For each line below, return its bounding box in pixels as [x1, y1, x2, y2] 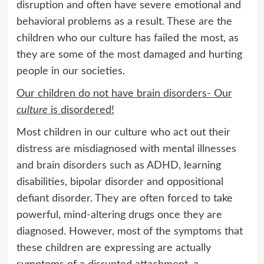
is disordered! [47, 104, 114, 115]
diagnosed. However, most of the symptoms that [16, 226, 243, 237]
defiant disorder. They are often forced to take [16, 193, 233, 204]
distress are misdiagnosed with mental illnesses [16, 143, 236, 154]
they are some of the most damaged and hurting [16, 49, 242, 60]
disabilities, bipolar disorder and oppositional [16, 176, 223, 187]
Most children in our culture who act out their [16, 127, 230, 138]
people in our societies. [16, 65, 125, 77]
